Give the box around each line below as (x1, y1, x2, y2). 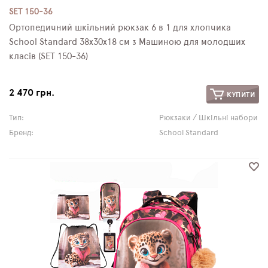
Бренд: (9, 129, 33, 137)
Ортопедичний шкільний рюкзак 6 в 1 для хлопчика (9, 23, 231, 32)
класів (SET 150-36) (9, 52, 88, 61)
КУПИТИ (224, 90, 255, 98)
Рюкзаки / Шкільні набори (159, 114, 258, 122)
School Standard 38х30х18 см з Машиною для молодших (9, 38, 245, 47)
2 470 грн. (9, 88, 54, 98)
